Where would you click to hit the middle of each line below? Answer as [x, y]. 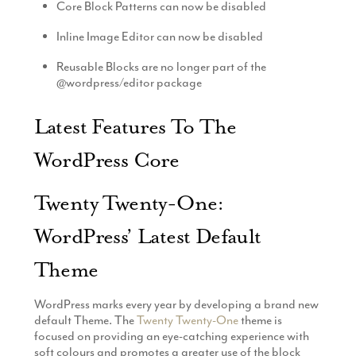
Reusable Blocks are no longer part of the [162, 66]
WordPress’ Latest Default [147, 237]
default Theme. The [85, 321]
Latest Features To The [135, 127]
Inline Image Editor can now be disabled [160, 36]
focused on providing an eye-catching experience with [171, 337]
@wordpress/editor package [130, 82]
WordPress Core [106, 161]
